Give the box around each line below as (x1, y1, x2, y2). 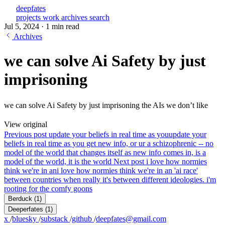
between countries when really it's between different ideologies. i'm (4, 175, 216, 184)
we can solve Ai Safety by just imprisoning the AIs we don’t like (4, 100, 208, 109)
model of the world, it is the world (4, 157, 111, 166)
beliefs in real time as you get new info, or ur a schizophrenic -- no (4, 139, 213, 148)
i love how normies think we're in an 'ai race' (57, 166, 198, 175)
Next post (111, 157, 146, 166)
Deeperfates (8, 205, 43, 213)
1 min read (46, 22, 79, 31)
